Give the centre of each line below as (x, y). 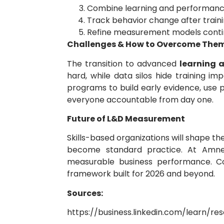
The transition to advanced (123, 63)
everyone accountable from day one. (140, 99)
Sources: (85, 193)
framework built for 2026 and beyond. (141, 174)
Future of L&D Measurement (126, 119)
